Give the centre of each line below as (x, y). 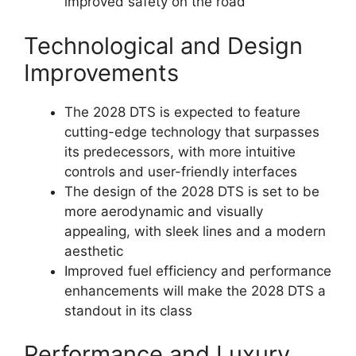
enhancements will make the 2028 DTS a (195, 290)
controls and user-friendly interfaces (181, 171)
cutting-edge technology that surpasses (192, 132)
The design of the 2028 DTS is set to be (192, 191)
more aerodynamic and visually (164, 211)
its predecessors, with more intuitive (180, 151)
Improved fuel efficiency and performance (198, 271)
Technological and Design (163, 45)
